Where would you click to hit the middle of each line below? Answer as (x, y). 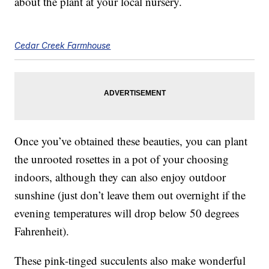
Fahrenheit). (42, 231)
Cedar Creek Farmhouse (63, 46)
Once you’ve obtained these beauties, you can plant (131, 141)
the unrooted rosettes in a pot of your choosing (122, 159)
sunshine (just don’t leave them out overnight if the (130, 195)
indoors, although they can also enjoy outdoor (120, 177)
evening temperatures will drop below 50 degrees (127, 213)
